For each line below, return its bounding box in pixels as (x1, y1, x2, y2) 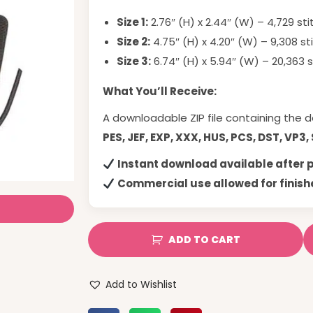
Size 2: (117, 34, 150, 49)
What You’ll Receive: (103, 84, 217, 99)
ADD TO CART (168, 233, 240, 247)
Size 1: (117, 15, 148, 29)
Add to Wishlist (105, 277, 177, 291)
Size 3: (117, 54, 151, 68)
